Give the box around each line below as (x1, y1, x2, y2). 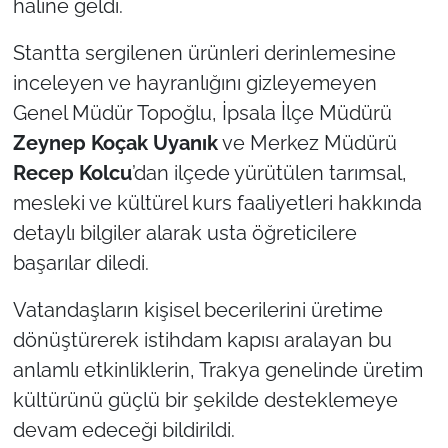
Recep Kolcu (12, 160, 132, 185)
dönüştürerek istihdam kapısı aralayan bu (12, 327, 392, 352)
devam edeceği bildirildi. (12, 417, 235, 442)
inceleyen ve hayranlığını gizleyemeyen (12, 70, 377, 95)
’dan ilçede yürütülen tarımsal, (131, 160, 407, 185)
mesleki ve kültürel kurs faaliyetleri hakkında (12, 190, 422, 215)
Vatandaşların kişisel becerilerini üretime (12, 297, 383, 322)
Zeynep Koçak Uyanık (12, 130, 218, 155)
